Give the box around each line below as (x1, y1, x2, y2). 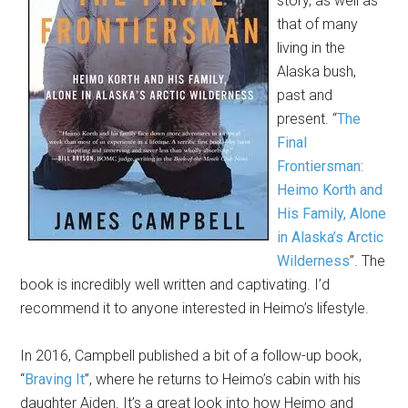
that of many (277, 15, 359, 33)
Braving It (25, 370, 86, 388)
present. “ (277, 109, 338, 127)
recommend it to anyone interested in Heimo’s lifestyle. (20, 299, 370, 317)
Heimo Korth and (277, 180, 383, 199)
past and (277, 86, 333, 104)
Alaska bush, (277, 62, 357, 80)
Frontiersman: (277, 157, 364, 175)
